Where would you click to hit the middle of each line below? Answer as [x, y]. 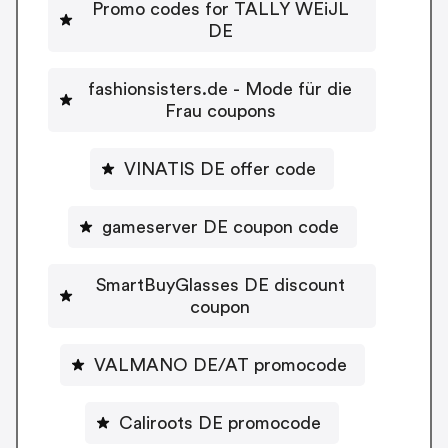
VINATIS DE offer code [220, 168]
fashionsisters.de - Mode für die [220, 88]
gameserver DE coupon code [220, 226]
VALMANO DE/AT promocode [220, 364]
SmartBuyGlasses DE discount [220, 284]
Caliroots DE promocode [220, 422]
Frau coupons [220, 110]
